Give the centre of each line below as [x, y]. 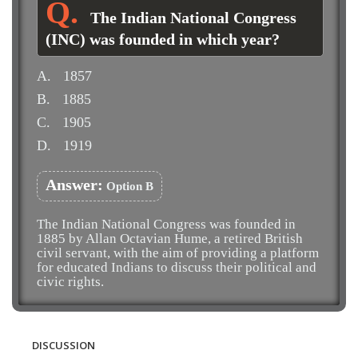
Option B [128, 186]
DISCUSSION [64, 345]
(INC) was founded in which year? [163, 39]
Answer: [74, 185]
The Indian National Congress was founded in [166, 224]
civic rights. [70, 282]
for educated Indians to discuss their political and [177, 267]
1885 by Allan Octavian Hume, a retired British [170, 239]
